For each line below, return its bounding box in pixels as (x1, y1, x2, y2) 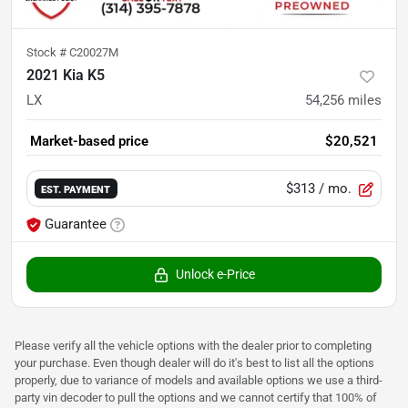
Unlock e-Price (175, 267, 255, 282)
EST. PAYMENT (41, 182, 111, 196)
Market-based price (30, 133, 148, 150)
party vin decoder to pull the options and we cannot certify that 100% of (15, 391, 377, 405)
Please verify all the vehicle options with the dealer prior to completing (15, 339, 372, 353)
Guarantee (45, 216, 107, 233)
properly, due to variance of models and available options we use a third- (15, 373, 382, 388)
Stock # (26, 46, 69, 60)
